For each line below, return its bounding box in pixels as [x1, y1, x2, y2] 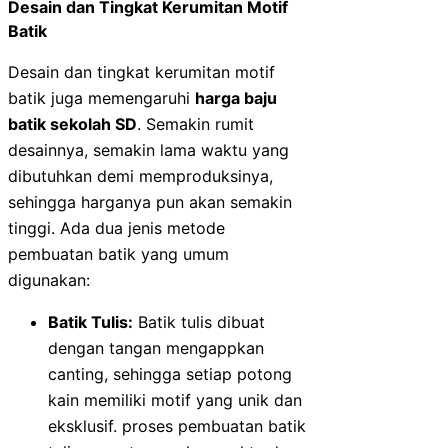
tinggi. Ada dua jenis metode [8, 218, 225, 239]
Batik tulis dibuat [133, 312, 265, 333]
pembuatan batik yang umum [8, 244, 229, 265]
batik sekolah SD [8, 114, 137, 135]
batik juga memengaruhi [8, 88, 195, 109]
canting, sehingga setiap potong [48, 364, 292, 385]
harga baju [195, 88, 277, 109]
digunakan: [8, 270, 90, 291]
